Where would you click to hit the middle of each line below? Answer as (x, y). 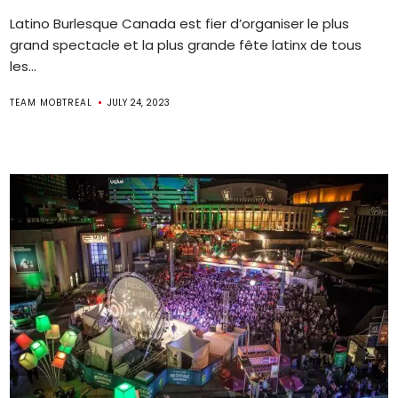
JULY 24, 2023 (139, 102)
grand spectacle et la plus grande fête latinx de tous (186, 44)
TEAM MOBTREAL (52, 102)
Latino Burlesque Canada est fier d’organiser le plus (180, 23)
